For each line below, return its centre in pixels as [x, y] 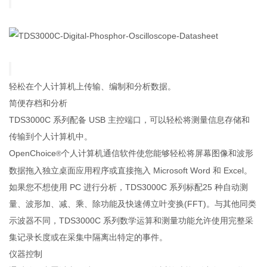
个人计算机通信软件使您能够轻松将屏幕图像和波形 [158, 153]
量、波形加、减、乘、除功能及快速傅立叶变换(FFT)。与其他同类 [133, 204]
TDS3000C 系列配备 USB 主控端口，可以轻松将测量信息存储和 [130, 119]
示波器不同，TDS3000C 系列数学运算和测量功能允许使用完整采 [131, 220]
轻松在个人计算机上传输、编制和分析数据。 [93, 86]
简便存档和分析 [38, 103]
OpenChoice [33, 153]
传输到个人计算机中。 [51, 136]
